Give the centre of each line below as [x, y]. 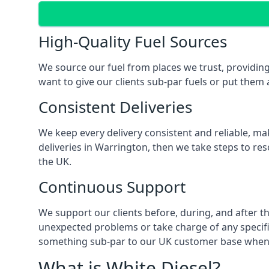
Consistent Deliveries [115, 107]
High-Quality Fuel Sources [133, 41]
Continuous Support [112, 187]
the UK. [55, 162]
